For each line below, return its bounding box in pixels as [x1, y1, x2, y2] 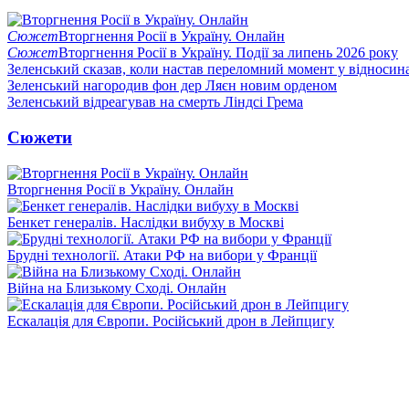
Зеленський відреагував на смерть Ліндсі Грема [7, 94, 303, 110]
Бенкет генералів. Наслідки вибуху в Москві [7, 214, 284, 230]
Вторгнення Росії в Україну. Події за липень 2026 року [58, 45, 398, 61]
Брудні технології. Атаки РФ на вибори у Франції [7, 246, 317, 263]
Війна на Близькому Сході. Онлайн [7, 279, 226, 296]
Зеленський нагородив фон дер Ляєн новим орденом [7, 78, 337, 94]
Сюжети [7, 127, 72, 147]
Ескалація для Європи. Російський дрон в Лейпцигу [7, 312, 334, 329]
